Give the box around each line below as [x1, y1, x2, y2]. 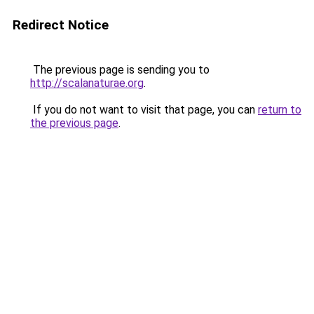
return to [258, 103, 301, 116]
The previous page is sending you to [30, 63, 210, 76]
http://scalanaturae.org [30, 76, 144, 90]
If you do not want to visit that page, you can [30, 103, 258, 116]
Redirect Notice [13, 17, 109, 33]
